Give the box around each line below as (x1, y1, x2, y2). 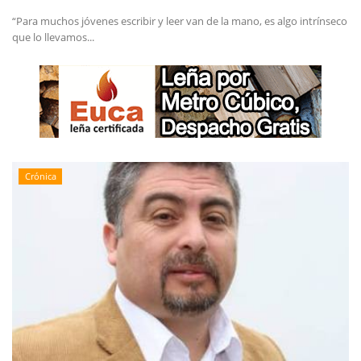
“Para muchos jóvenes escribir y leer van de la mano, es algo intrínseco (12, 14, 347, 29)
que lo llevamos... (12, 30, 94, 45)
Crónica (24, 170, 56, 183)
